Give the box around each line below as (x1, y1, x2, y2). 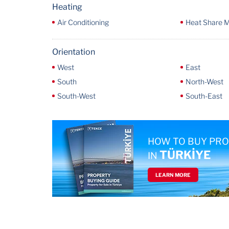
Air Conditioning (57, 18, 109, 27)
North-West (185, 77, 223, 86)
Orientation (52, 47, 95, 57)
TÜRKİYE (159, 148, 211, 162)
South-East (185, 91, 222, 100)
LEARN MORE (155, 172, 191, 178)
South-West (57, 91, 96, 100)
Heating (52, 2, 82, 12)
